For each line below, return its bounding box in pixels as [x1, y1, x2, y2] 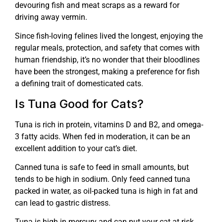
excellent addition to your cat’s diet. [15, 143, 137, 153]
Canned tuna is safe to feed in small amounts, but [15, 162, 189, 172]
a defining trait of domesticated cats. [15, 79, 143, 89]
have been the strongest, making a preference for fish [15, 67, 200, 77]
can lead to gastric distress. [15, 198, 111, 208]
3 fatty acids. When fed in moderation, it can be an [15, 131, 190, 141]
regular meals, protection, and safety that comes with [15, 43, 200, 53]
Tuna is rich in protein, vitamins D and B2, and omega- [15, 119, 203, 129]
